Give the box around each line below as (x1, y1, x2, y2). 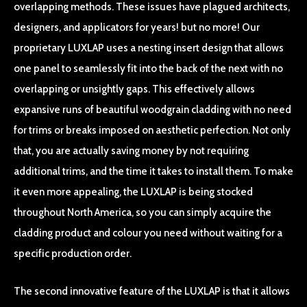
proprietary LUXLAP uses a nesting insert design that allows (14, 42, 284, 54)
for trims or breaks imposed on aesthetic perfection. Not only (14, 124, 291, 136)
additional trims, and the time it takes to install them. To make (14, 165, 293, 177)
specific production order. (14, 247, 132, 260)
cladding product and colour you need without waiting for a (14, 227, 282, 239)
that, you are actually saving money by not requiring (14, 145, 249, 157)
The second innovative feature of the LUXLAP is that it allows (14, 285, 290, 297)
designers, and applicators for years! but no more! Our (14, 21, 260, 34)
